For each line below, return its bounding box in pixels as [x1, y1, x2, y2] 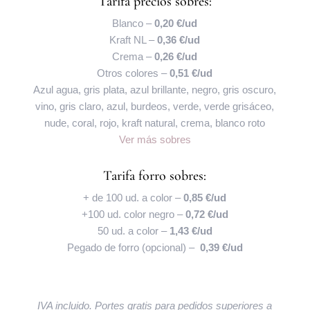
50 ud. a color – [97, 224, 170, 237]
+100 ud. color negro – [81, 208, 185, 220]
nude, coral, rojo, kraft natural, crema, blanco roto [44, 116, 266, 129]
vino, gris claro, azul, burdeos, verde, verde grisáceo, [35, 100, 275, 112]
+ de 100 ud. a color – [83, 191, 184, 203]
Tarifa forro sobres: [103, 167, 207, 184]
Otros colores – [97, 66, 170, 79]
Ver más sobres [118, 133, 191, 145]
